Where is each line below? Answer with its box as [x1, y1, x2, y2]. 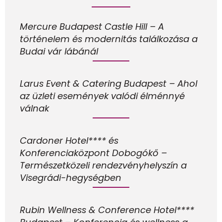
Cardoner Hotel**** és [20, 134, 118, 147]
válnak [20, 102, 49, 114]
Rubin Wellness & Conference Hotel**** [20, 203, 194, 216]
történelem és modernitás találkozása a [20, 32, 198, 45]
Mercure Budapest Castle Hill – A [20, 20, 164, 33]
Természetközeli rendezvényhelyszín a [20, 159, 187, 171]
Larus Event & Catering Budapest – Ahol [20, 77, 197, 90]
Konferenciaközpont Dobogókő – [20, 146, 167, 159]
